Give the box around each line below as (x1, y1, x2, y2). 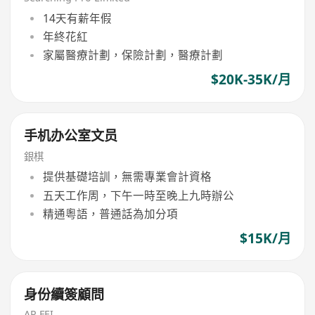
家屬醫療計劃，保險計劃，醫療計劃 (42, 47, 223, 63)
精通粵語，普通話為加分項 (42, 205, 178, 221)
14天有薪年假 (42, 10, 112, 26)
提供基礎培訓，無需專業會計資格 (42, 169, 212, 185)
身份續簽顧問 (24, 285, 105, 304)
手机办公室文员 (24, 127, 118, 146)
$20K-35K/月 (210, 70, 291, 89)
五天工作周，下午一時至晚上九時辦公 (42, 187, 234, 203)
